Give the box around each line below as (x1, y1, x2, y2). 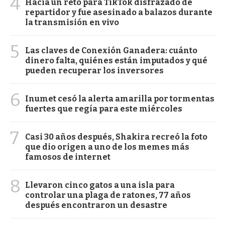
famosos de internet (25, 152, 110, 162)
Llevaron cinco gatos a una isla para (25, 180, 175, 190)
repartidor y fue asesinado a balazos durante (25, 7, 212, 17)
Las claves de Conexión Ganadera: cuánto (25, 45, 197, 55)
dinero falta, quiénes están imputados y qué (25, 55, 207, 65)
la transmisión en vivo (25, 17, 119, 27)
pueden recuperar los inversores (25, 65, 164, 75)
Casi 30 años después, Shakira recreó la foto (25, 132, 207, 142)
